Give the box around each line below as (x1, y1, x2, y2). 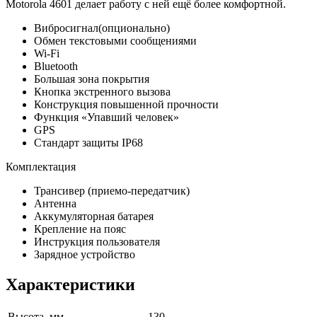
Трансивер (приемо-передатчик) (34, 184, 190, 197)
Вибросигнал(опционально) (34, 21, 170, 34)
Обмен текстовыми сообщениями (34, 34, 197, 47)
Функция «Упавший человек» (34, 110, 179, 123)
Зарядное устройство (34, 248, 135, 260)
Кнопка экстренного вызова (34, 85, 171, 98)
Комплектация (6, 160, 76, 173)
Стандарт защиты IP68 (34, 136, 143, 149)
